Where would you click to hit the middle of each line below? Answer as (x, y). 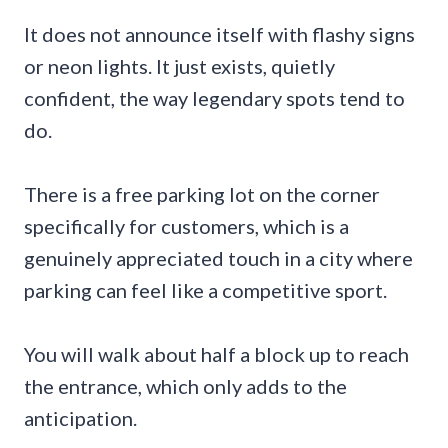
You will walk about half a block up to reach (216, 353)
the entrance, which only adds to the (185, 385)
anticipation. (80, 417)
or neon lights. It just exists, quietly (179, 65)
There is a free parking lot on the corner (202, 193)
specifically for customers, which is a (186, 225)
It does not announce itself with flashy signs (219, 33)
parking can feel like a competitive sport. (205, 289)
